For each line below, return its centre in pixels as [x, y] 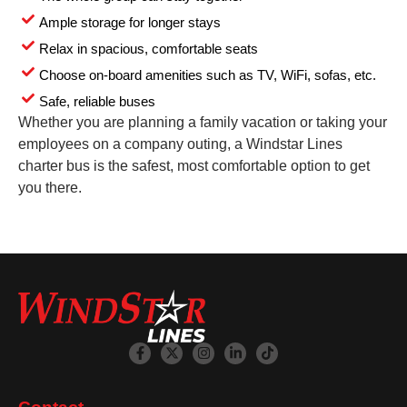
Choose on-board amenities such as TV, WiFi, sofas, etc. [207, 75]
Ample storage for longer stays [129, 23]
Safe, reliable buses [97, 102]
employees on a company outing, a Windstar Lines [180, 144]
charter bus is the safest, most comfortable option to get [194, 166]
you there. [50, 188]
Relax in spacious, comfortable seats [148, 49]
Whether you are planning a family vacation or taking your [203, 123]
